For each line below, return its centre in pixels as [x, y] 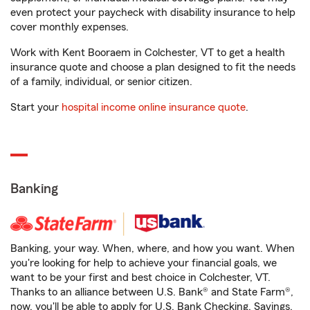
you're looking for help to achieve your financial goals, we [144, 263]
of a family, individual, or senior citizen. [101, 82]
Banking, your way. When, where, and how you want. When [153, 248]
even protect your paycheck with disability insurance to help [153, 12]
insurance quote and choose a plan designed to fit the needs [153, 67]
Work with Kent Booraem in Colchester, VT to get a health [148, 53]
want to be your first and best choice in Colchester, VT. [140, 277]
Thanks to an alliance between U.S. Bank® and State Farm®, [152, 292]
